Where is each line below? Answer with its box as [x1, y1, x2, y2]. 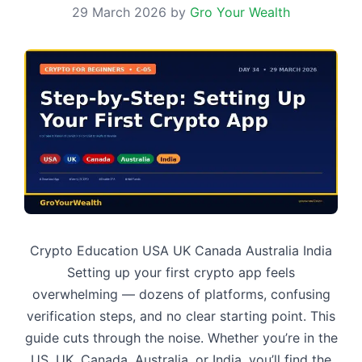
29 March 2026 [72, 4, 166, 21]
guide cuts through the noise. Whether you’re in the [24, 329, 338, 346]
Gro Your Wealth [190, 4, 290, 21]
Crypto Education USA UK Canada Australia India [30, 242, 332, 259]
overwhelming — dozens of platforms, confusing [32, 285, 330, 302]
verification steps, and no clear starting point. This [27, 307, 335, 324]
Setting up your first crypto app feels [67, 263, 295, 280]
